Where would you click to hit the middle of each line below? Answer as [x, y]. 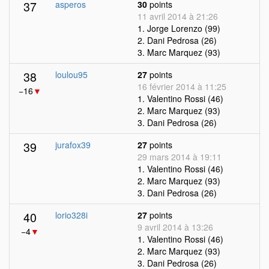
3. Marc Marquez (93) [179, 52]
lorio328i [71, 215]
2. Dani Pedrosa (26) [177, 40]
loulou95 [71, 74]
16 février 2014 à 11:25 [182, 86]
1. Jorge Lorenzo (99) [179, 28]
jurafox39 [73, 145]
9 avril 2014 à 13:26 [175, 227]
